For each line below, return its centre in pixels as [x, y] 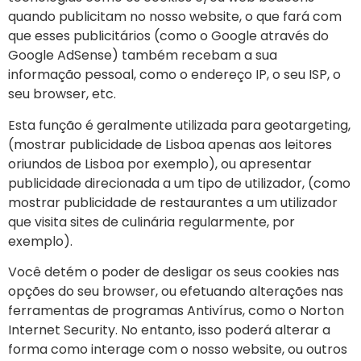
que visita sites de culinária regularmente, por [151, 222]
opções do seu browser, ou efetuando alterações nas [176, 292]
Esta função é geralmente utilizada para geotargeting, [179, 125]
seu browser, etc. [62, 94]
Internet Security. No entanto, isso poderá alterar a [169, 330]
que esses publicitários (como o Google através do [168, 36]
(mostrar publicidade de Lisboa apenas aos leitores [170, 144]
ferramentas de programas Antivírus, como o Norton [176, 311]
